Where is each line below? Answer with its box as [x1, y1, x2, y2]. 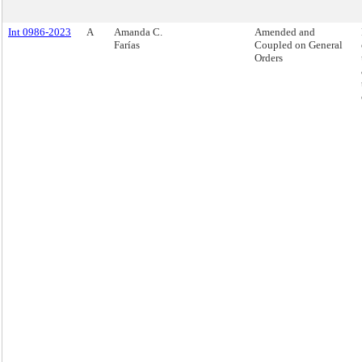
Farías [114, 39, 140, 51]
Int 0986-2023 [8, 26, 71, 38]
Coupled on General [255, 39, 343, 51]
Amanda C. [114, 26, 162, 38]
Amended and [255, 26, 315, 38]
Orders [255, 52, 283, 64]
